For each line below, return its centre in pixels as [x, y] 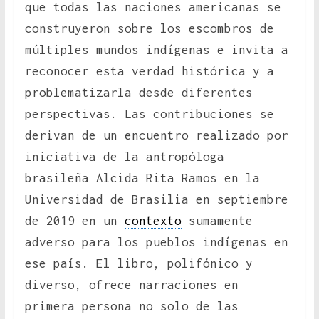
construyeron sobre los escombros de [149, 29]
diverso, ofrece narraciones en [131, 285]
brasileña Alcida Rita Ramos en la [142, 178]
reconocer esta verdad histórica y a [149, 72]
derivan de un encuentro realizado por [156, 136]
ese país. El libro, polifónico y [138, 264]
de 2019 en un [74, 221]
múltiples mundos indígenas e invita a [156, 50]
